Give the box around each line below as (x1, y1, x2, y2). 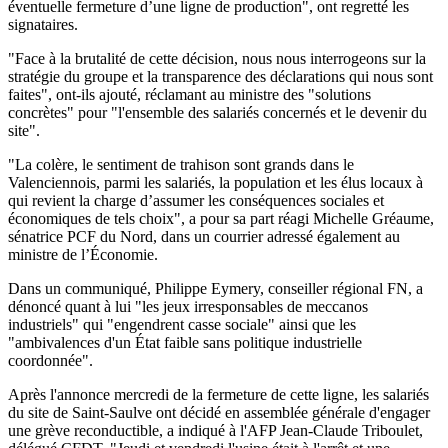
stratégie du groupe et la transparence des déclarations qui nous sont (8, 67, 433, 85)
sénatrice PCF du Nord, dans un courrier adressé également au (8, 227, 400, 245)
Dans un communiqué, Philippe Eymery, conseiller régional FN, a (8, 279, 423, 297)
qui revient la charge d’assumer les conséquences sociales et (8, 191, 384, 209)
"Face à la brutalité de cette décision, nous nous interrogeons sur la (8, 49, 426, 67)
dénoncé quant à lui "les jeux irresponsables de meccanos (8, 297, 368, 315)
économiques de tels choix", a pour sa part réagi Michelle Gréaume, (8, 209, 434, 227)
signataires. (8, 15, 78, 33)
